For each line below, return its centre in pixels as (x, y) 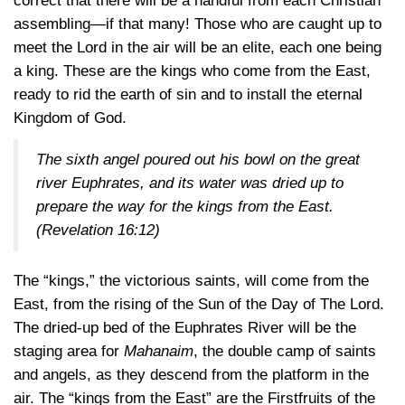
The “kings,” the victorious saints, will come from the (191, 281)
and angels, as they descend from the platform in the (191, 375)
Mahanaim (159, 351)
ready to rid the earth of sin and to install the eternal (188, 94)
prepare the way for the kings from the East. (185, 207)
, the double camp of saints (285, 351)
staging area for (69, 351)
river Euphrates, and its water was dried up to (190, 183)
